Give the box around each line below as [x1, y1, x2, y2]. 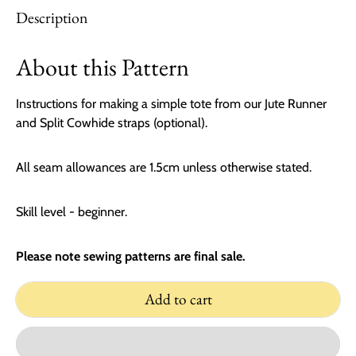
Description [16, 6, 87, 28]
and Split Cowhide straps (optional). [16, 114, 207, 130]
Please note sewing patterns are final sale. [16, 248, 246, 264]
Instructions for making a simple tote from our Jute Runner [16, 95, 327, 111]
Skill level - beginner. [16, 203, 127, 219]
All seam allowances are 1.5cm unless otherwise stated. [16, 159, 311, 175]
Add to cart [144, 289, 212, 310]
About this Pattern [16, 50, 189, 83]
